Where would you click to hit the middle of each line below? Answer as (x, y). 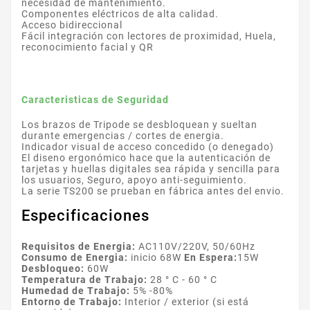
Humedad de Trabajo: (77, 291)
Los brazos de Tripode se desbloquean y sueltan (139, 125)
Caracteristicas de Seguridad (95, 100)
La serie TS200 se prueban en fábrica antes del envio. (153, 191)
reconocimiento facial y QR (88, 47)
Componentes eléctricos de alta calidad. (120, 14)
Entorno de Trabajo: (73, 302)
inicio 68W (157, 258)
